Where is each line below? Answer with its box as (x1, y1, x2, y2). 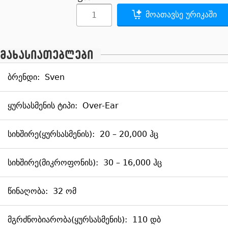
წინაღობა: (8, 186, 48, 196)
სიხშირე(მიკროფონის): (8, 158, 98, 167)
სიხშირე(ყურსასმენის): (8, 129, 95, 139)
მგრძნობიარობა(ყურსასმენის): (8, 215, 127, 224)
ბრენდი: (8, 72, 40, 82)
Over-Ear (82, 101, 119, 110)
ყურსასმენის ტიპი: (8, 101, 77, 110)
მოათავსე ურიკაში (145, 10, 217, 19)
